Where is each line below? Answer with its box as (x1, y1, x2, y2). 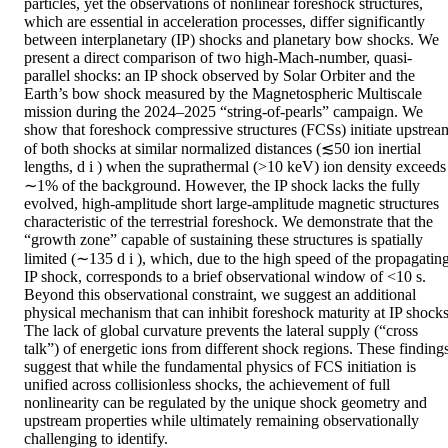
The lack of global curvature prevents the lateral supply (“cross (24, 322, 418, 340)
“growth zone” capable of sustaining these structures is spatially (24, 231, 423, 249)
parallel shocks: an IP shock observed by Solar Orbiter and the (24, 67, 415, 85)
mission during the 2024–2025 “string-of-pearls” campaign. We (24, 103, 423, 121)
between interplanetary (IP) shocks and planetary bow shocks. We (24, 31, 439, 49)
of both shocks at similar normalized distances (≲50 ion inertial (24, 140, 421, 158)
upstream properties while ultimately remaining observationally (24, 412, 419, 430)
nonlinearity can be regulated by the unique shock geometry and (24, 394, 427, 412)
